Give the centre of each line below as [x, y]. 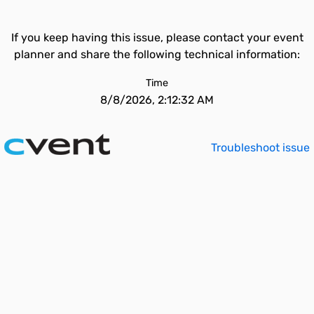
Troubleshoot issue [260, 148]
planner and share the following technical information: [157, 54]
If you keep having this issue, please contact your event [157, 37]
